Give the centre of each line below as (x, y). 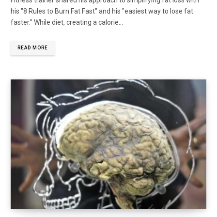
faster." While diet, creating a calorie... (67, 22)
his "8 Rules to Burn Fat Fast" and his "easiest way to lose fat (102, 11)
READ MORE (33, 47)
